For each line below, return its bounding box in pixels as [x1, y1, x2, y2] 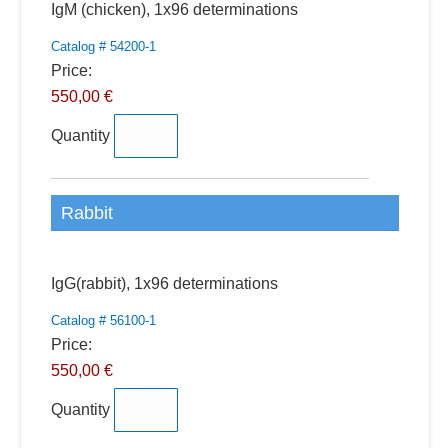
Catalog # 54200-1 [50, 39, 156, 54]
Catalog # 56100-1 [50, 313, 156, 328]
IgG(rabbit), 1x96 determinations [50, 275, 278, 292]
